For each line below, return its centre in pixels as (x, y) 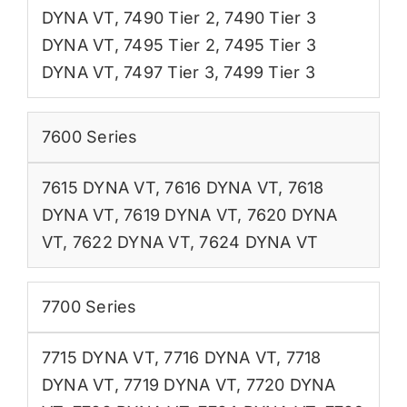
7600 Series (89, 136)
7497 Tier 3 (169, 72)
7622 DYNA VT (131, 242)
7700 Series (89, 306)
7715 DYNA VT (98, 357)
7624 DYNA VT (259, 242)
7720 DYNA (291, 384)
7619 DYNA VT (181, 214)
